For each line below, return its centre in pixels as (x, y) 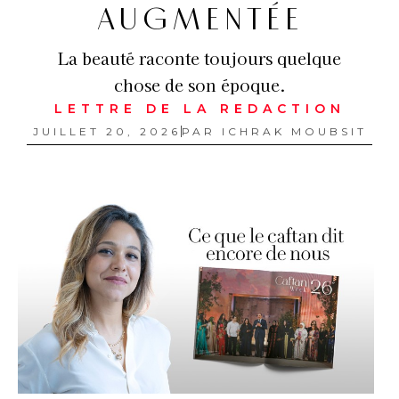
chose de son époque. (199, 85)
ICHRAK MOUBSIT (291, 131)
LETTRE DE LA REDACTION (199, 109)
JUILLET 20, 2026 (106, 131)
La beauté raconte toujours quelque (199, 58)
